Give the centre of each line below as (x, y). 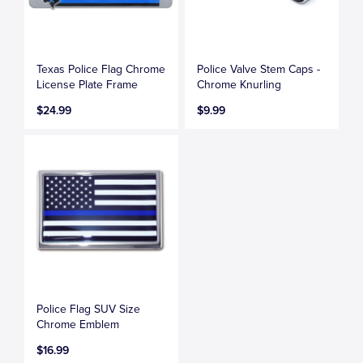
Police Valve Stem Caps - (259, 69)
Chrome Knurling (239, 84)
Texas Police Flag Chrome (101, 69)
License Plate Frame (87, 84)
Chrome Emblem (78, 324)
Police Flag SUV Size (88, 309)
